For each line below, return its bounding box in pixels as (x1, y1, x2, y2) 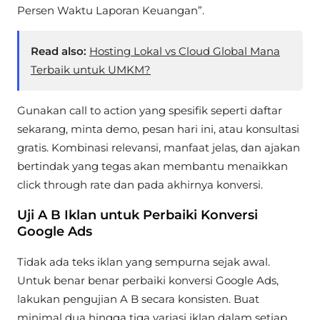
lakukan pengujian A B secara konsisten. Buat (17, 291, 259, 306)
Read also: (31, 44, 86, 58)
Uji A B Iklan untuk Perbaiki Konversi (17, 206, 258, 223)
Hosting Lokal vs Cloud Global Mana (89, 44, 280, 58)
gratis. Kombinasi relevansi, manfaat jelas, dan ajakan (17, 140, 300, 154)
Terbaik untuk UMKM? (31, 62, 151, 76)
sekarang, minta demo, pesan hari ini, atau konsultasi (17, 121, 299, 136)
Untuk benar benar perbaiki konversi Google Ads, (17, 273, 279, 287)
